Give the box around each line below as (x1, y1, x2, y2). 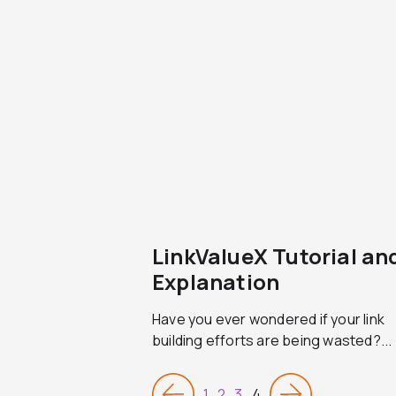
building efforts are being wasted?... (152, 331, 392, 350)
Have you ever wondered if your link (152, 309, 385, 329)
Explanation (152, 267, 280, 296)
